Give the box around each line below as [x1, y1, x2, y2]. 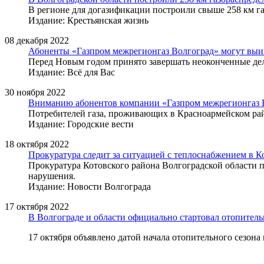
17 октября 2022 [5, 201, 69, 212]
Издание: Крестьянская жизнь [28, 15, 148, 25]
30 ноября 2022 [5, 87, 65, 97]
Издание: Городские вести [28, 118, 134, 129]
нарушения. [28, 170, 75, 181]
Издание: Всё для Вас [28, 67, 115, 77]
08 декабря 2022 [5, 35, 69, 45]
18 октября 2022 [5, 138, 69, 149]
